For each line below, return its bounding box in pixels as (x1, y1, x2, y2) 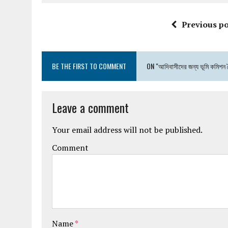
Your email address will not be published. (52, 124, 203, 135)
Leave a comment (52, 98, 129, 117)
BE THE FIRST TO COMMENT (52, 61, 126, 71)
